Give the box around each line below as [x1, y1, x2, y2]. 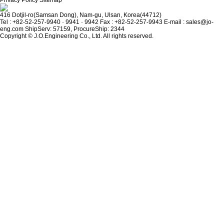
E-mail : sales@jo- [164, 18, 213, 25]
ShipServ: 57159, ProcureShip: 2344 [25, 25, 124, 32]
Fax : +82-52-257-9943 [100, 18, 162, 25]
